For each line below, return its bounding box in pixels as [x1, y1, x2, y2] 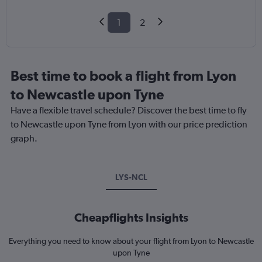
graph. [11, 133, 37, 144]
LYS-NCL [115, 173, 147, 182]
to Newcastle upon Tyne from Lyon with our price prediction [11, 119, 247, 130]
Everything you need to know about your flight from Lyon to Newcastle [8, 236, 254, 246]
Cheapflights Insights [74, 211, 188, 225]
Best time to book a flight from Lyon [11, 67, 236, 84]
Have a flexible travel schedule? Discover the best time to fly [11, 105, 247, 116]
